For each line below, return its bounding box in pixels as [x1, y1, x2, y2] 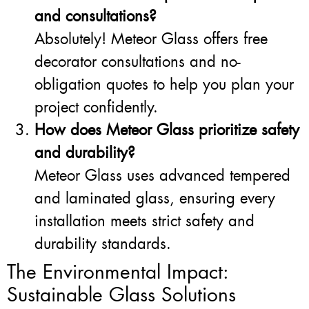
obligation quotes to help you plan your [34, 74, 294, 95]
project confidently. [34, 97, 158, 118]
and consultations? [34, 6, 157, 27]
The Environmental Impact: [7, 259, 229, 286]
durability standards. [34, 234, 171, 255]
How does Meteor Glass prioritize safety [34, 120, 299, 141]
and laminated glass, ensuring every [34, 188, 275, 209]
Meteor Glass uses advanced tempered [34, 166, 290, 186]
